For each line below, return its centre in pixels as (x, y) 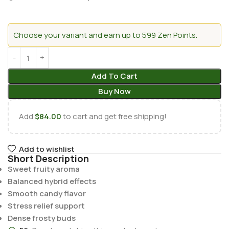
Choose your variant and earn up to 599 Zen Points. (105, 35)
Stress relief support (46, 205)
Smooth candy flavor (47, 193)
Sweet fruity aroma (44, 169)
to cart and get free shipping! (114, 117)
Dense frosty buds (42, 218)
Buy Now (114, 91)
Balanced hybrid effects (52, 181)
